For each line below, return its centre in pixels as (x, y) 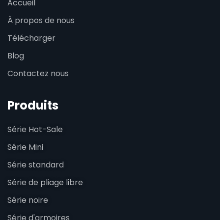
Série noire (28, 200)
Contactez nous (38, 73)
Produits (33, 105)
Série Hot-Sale (35, 129)
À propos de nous (41, 20)
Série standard (36, 165)
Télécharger (31, 38)
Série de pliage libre (45, 182)
